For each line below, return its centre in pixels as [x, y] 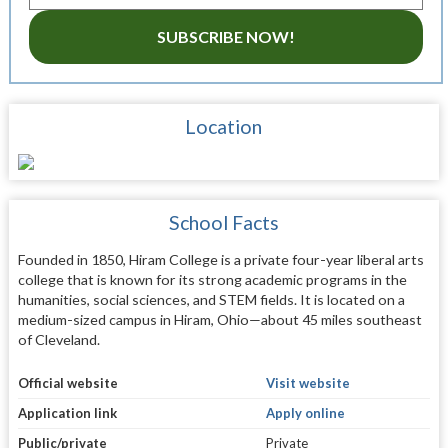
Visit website [307, 382]
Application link [67, 412]
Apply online [305, 412]
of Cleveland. [58, 340]
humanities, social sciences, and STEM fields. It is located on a [211, 300]
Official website [67, 382]
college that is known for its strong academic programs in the [212, 280]
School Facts [223, 223]
